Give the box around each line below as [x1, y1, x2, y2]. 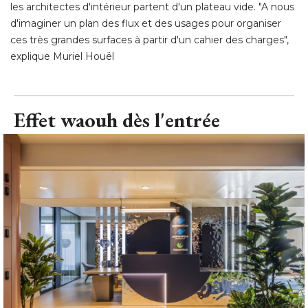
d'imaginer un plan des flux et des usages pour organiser [10, 16, 281, 30]
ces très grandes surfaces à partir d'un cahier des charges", [10, 33, 289, 46]
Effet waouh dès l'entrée [14, 106, 220, 133]
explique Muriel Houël [10, 49, 114, 63]
